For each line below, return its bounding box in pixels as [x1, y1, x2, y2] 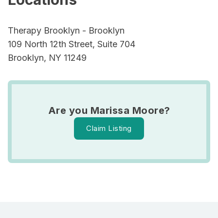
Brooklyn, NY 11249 [8, 53, 87, 63]
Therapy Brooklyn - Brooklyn [8, 25, 125, 36]
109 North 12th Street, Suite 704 [8, 39, 135, 49]
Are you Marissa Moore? [48, 105, 170, 116]
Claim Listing [86, 124, 132, 133]
